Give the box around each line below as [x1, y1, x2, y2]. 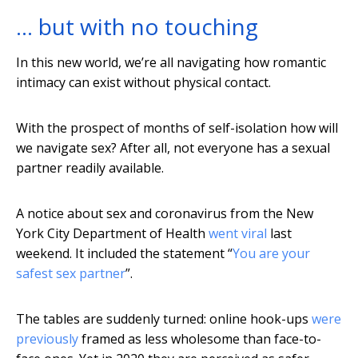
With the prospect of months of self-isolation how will [16, 119, 338, 137]
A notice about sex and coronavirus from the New [16, 205, 313, 223]
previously [16, 330, 78, 348]
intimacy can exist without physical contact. [16, 74, 271, 92]
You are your [233, 245, 310, 263]
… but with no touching [16, 11, 258, 42]
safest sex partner [16, 265, 125, 283]
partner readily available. [16, 159, 164, 177]
